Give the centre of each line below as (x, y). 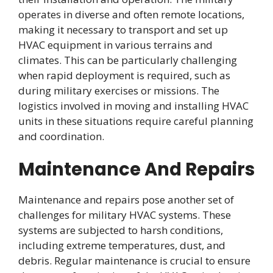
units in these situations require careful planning (136, 121)
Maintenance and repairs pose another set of (126, 200)
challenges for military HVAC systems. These (125, 215)
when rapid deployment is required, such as (124, 75)
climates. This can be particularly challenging (128, 60)
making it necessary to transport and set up (123, 29)
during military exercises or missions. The (119, 90)
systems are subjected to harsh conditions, (121, 230)
